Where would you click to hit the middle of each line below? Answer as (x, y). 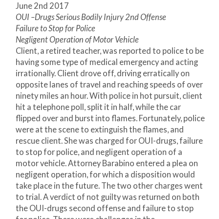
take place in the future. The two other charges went (109, 186)
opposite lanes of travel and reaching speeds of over (109, 85)
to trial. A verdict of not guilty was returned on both (108, 197)
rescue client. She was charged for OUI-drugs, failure (109, 141)
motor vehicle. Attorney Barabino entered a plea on (107, 164)
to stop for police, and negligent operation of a (99, 152)
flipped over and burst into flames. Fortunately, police (110, 119)
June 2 (27, 6)
